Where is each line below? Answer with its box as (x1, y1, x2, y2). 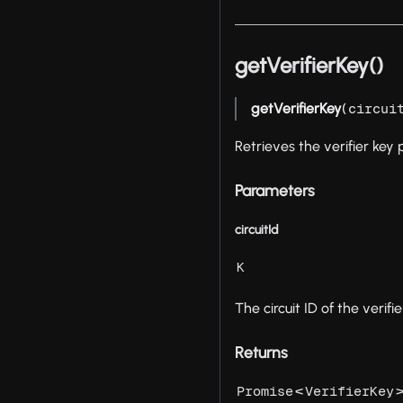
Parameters (235, 181, 316, 201)
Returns (235, 343, 289, 363)
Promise (237, 383, 294, 399)
